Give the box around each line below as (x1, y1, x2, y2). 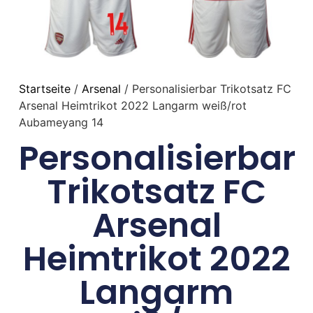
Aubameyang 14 (18, 115, 103, 130)
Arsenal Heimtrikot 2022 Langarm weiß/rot (18, 99, 247, 113)
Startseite (18, 82, 71, 96)
